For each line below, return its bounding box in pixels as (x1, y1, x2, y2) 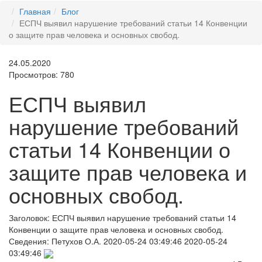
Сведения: (9, 235, 51, 247)
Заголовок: (9, 212, 52, 223)
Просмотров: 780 (9, 68, 74, 80)
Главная (19, 5, 51, 17)
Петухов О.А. (51, 235, 101, 247)
